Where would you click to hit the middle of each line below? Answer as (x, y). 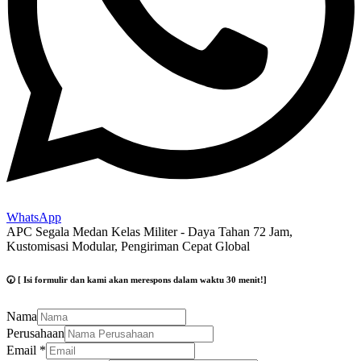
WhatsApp (34, 218)
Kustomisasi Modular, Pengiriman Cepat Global (128, 247)
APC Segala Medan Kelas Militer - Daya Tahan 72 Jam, (149, 232)
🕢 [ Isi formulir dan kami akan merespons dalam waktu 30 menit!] (137, 280)
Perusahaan (35, 333)
